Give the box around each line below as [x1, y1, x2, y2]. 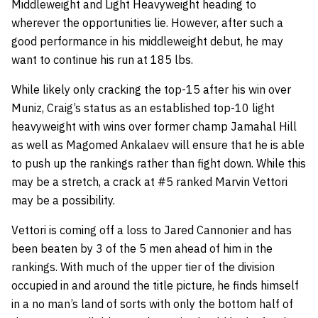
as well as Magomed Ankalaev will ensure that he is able [11, 138, 305, 153]
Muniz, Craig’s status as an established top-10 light [11, 101, 275, 116]
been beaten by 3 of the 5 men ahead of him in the [11, 241, 273, 256]
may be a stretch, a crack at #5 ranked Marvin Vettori [11, 175, 287, 190]
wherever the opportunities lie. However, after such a [11, 16, 283, 31]
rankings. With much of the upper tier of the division [11, 260, 275, 275]
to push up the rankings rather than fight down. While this [11, 156, 306, 171]
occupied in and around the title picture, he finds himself [11, 278, 299, 293]
